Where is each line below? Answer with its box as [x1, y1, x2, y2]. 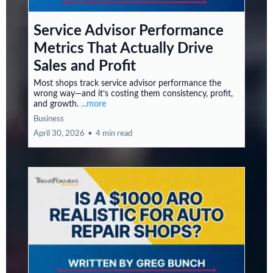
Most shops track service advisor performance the [34, 79, 221, 88]
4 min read [96, 130, 132, 138]
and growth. [34, 100, 81, 108]
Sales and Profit [34, 59, 136, 74]
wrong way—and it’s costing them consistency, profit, [34, 90, 233, 98]
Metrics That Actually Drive [34, 41, 213, 56]
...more [81, 100, 106, 108]
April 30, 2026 [34, 130, 85, 138]
